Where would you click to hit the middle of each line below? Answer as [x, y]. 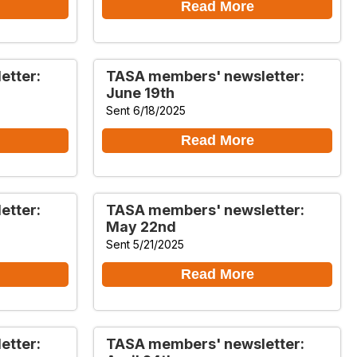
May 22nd [141, 226]
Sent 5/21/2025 [145, 244]
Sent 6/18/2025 [146, 110]
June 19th [140, 92]
